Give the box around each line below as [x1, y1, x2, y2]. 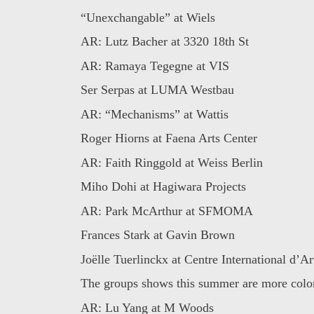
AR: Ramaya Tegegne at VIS [80, 58, 229, 73]
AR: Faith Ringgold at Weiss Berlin [80, 155, 263, 170]
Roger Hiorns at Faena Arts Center [80, 131, 257, 146]
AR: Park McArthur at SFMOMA [80, 203, 253, 218]
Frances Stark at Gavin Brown [80, 228, 235, 243]
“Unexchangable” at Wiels [80, 10, 215, 25]
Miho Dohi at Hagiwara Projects [80, 179, 246, 194]
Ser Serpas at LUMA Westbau [80, 83, 234, 97]
